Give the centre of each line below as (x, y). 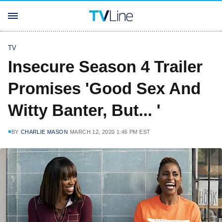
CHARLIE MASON (44, 132)
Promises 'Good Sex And (104, 88)
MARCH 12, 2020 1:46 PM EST (110, 132)
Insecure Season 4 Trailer (105, 67)
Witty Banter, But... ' (84, 110)
